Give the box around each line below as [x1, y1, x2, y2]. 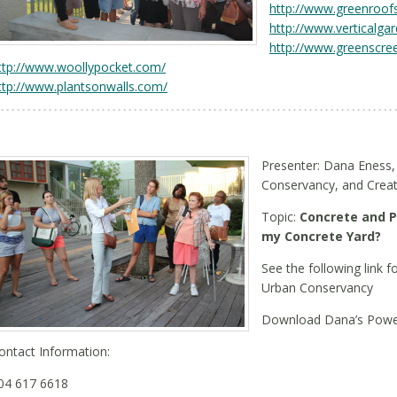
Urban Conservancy [261, 279, 373, 296]
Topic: [261, 208, 300, 225]
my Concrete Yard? [261, 228, 381, 245]
